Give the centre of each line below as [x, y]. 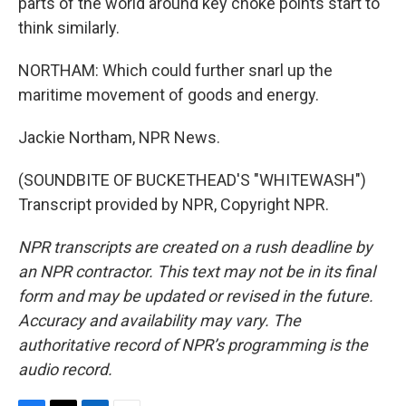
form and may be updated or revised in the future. [196, 296]
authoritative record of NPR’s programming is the [193, 345]
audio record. [65, 369]
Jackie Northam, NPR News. [119, 137]
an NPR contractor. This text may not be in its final [197, 271]
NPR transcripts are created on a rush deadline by [195, 247]
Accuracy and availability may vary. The [159, 320]
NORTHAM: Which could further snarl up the [175, 70]
